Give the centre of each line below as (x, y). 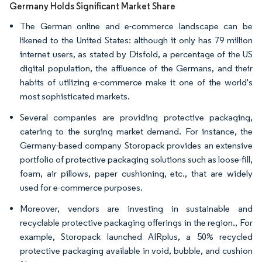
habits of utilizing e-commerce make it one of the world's (136, 82)
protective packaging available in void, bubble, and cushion (136, 250)
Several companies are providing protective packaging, (136, 117)
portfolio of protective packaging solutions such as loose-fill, (136, 159)
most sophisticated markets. (75, 96)
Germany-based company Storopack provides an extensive (136, 145)
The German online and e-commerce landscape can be (136, 26)
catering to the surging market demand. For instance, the (136, 131)
